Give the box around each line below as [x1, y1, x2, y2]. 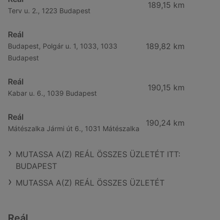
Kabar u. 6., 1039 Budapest [8, 89, 97, 97]
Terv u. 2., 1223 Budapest [8, 6, 90, 15]
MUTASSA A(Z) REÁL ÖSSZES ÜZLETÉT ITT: [16, 149, 180, 159]
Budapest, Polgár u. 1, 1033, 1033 [8, 42, 117, 50]
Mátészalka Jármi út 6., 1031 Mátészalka [8, 124, 139, 133]
